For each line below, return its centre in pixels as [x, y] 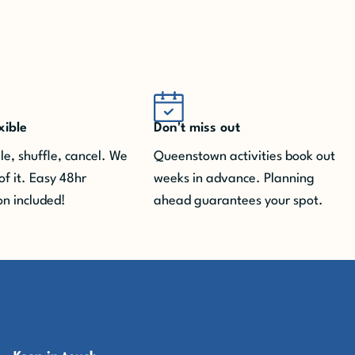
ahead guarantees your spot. [239, 201]
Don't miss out [197, 128]
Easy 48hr [58, 179]
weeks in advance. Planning [235, 179]
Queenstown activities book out [245, 157]
